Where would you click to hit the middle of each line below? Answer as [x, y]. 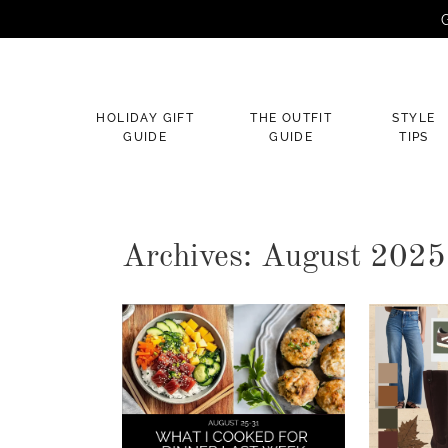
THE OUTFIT [291, 118]
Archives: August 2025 [284, 258]
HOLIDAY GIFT [145, 118]
